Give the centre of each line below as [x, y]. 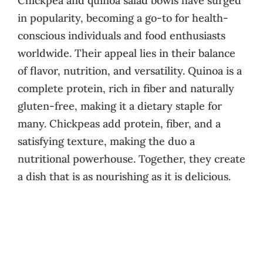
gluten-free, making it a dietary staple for [120, 106]
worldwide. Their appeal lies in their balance [127, 53]
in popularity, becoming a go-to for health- [123, 18]
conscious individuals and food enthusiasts [122, 35]
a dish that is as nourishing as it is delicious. [124, 176]
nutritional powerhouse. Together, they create [131, 159]
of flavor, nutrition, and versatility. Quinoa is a [130, 70]
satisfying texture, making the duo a [106, 141]
